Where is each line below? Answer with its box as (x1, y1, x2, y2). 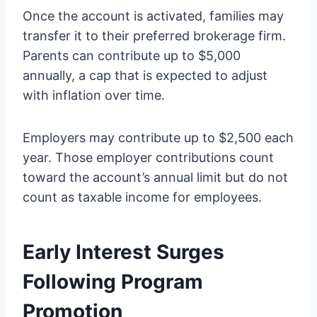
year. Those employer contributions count (23, 150, 274, 166)
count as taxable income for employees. (23, 190, 262, 205)
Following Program (23, 270, 203, 294)
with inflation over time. (23, 88, 165, 103)
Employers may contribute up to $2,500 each (23, 130, 294, 146)
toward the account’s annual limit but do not (23, 170, 288, 185)
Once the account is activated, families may (23, 8, 284, 24)
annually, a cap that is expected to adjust (23, 68, 267, 83)
